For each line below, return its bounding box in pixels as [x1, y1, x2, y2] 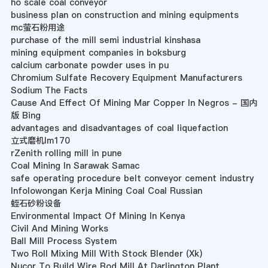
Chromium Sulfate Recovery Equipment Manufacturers [10, 72, 242, 84]
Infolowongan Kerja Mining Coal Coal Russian [10, 185, 202, 197]
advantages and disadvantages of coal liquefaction [10, 122, 228, 135]
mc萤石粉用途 [10, 22, 65, 34]
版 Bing [10, 109, 41, 122]
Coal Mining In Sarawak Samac [10, 160, 139, 172]
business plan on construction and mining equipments [10, 9, 239, 22]
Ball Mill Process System [10, 235, 117, 248]
